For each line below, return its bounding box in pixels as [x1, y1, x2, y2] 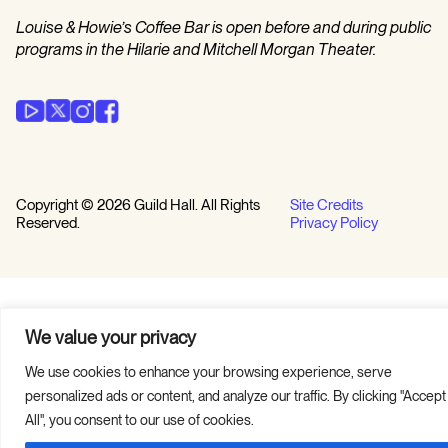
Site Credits [290, 195, 364, 214]
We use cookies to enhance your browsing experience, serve [25, 363, 392, 380]
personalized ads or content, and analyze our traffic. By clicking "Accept [25, 387, 446, 404]
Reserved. [16, 213, 80, 232]
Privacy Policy [290, 213, 379, 232]
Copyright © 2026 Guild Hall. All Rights [16, 195, 260, 214]
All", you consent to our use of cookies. [25, 411, 254, 428]
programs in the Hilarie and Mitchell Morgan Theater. [16, 39, 376, 59]
